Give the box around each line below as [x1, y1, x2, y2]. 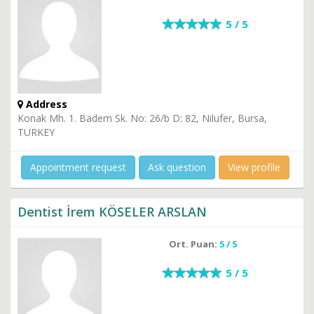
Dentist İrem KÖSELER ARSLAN [18, 203, 207, 220]
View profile [228, 160, 280, 174]
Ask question [148, 160, 206, 174]
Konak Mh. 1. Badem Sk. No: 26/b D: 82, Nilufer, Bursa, [18, 111, 267, 125]
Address [23, 97, 67, 111]
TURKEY [18, 125, 55, 139]
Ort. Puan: [168, 237, 219, 250]
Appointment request [30, 160, 126, 174]
